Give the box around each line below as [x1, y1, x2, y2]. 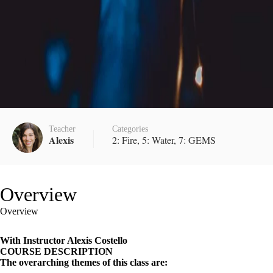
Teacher [49, 124, 76, 133]
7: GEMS [179, 133, 216, 146]
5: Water [142, 133, 174, 146]
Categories [112, 124, 148, 133]
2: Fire [112, 133, 137, 146]
